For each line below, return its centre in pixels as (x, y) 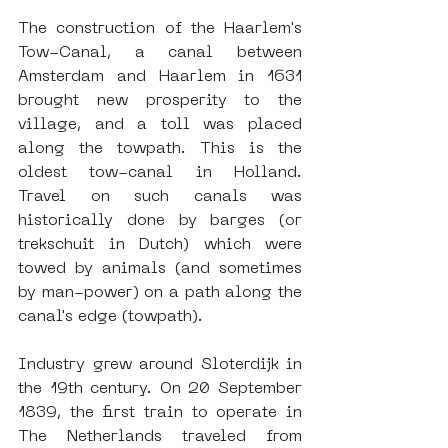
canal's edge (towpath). (110, 317)
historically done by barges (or (160, 221)
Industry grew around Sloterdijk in (160, 365)
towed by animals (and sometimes (160, 269)
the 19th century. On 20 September (160, 389)
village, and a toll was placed (160, 125)
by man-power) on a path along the (160, 293)
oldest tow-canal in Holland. (160, 173)
